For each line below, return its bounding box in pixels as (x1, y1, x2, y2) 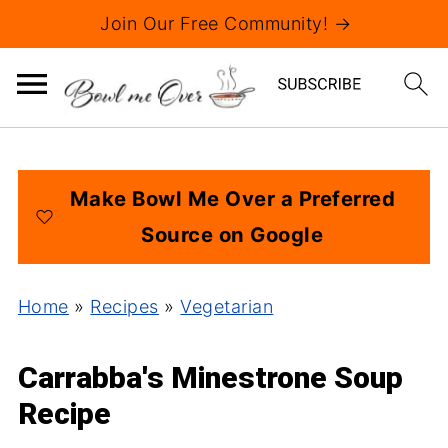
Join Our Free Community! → (100, 13, 351, 34)
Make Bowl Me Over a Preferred (69, 186, 396, 211)
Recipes (90, 296, 159, 317)
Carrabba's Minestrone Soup (17, 360, 403, 395)
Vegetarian (180, 296, 274, 317)
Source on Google (141, 222, 324, 247)
